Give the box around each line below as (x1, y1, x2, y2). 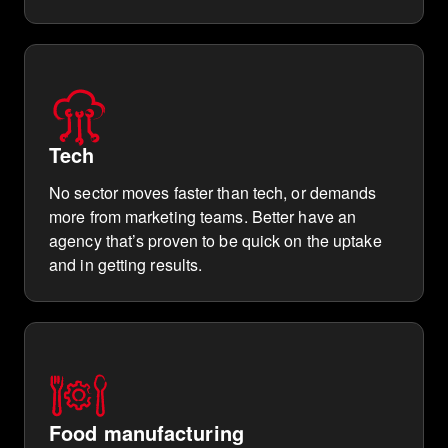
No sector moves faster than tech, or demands (49, 181, 377, 204)
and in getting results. (49, 253, 203, 276)
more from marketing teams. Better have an (49, 205, 357, 228)
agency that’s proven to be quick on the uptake (49, 229, 382, 252)
